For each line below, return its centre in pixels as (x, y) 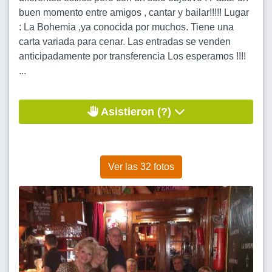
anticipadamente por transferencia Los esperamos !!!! (132, 56)
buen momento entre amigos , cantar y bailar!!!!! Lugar (134, 12)
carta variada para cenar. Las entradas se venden (125, 42)
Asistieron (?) (136, 112)
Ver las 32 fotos (141, 167)
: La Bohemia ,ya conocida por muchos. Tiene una (126, 27)
